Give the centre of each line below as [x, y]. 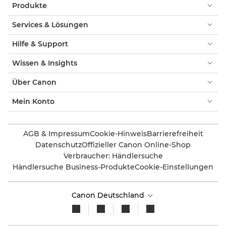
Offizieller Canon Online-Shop [136, 145]
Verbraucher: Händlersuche [113, 156]
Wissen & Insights [45, 63]
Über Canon [34, 82]
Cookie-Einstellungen [174, 167]
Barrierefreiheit [175, 133]
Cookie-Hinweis [118, 133]
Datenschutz [59, 145]
